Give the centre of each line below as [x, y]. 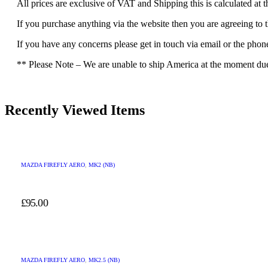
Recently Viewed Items [75, 110]
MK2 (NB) [102, 165]
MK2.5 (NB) [104, 260]
